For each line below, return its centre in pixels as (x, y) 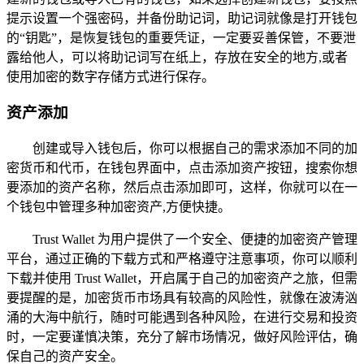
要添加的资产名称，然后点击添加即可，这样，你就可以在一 (182, 187)
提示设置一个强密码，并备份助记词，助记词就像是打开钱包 (182, 18)
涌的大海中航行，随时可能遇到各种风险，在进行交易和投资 (182, 317)
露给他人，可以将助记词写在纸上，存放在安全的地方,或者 (177, 57)
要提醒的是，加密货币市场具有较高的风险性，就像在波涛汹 (182, 297)
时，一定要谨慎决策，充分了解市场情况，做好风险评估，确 (182, 336)
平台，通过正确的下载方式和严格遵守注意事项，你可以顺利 (182, 258)
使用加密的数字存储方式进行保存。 (110, 76)
